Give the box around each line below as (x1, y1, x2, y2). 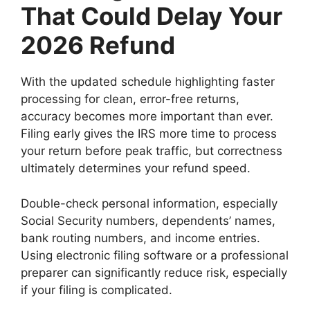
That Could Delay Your (21, 1, 282, 31)
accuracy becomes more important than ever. (21, 109, 273, 124)
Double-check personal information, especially (21, 196, 277, 210)
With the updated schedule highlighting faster (21, 75, 275, 89)
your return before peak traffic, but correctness (21, 144, 282, 158)
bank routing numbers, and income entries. (21, 230, 260, 245)
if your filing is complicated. (21, 282, 172, 297)
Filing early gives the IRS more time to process (21, 127, 277, 141)
